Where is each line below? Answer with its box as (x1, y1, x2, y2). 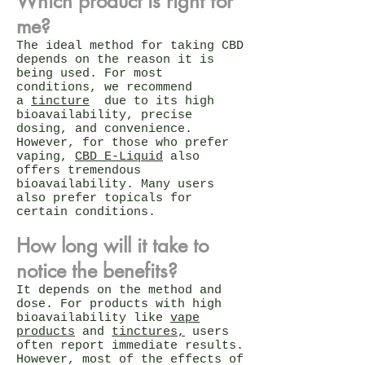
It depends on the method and (16, 283, 222, 297)
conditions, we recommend (16, 80, 192, 95)
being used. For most (16, 66, 163, 81)
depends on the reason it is (16, 52, 214, 67)
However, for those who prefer (16, 135, 229, 150)
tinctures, (112, 324, 185, 339)
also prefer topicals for (16, 191, 192, 205)
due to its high (90, 94, 214, 108)
